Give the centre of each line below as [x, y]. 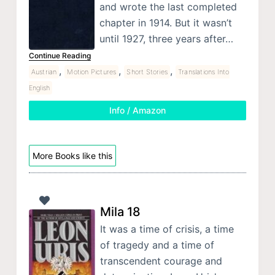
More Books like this [72, 156]
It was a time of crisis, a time [167, 229]
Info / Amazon [137, 110]
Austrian [44, 72]
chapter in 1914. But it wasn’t [165, 23]
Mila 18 [120, 212]
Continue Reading [60, 56]
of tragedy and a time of [157, 245]
